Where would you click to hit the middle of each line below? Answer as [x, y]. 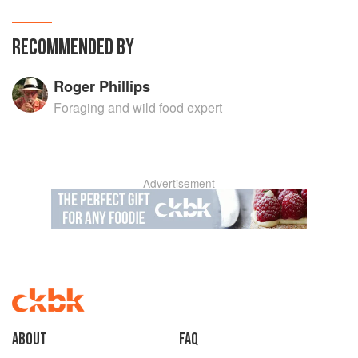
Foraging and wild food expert [138, 107]
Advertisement [179, 183]
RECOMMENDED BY [73, 47]
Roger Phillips [102, 86]
